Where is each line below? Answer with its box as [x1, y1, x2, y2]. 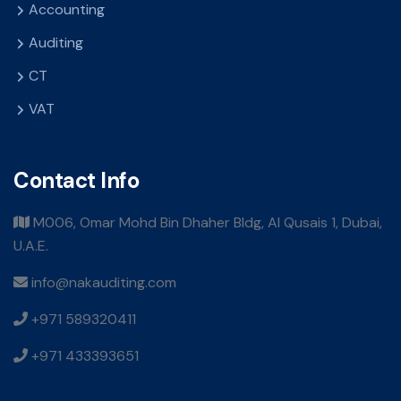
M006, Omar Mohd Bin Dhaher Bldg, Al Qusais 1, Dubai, [30, 213, 382, 233]
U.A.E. [13, 236, 48, 256]
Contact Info [13, 166, 139, 195]
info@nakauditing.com [28, 273, 176, 293]
